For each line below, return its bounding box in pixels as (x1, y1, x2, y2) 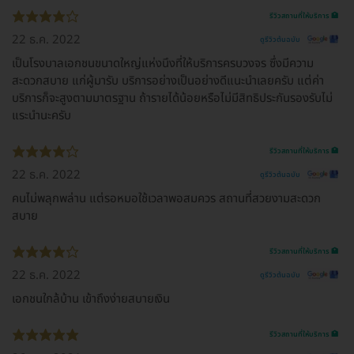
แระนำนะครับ (12, 107, 71, 125)
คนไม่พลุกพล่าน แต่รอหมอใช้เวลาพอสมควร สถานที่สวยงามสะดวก (12, 190, 321, 208)
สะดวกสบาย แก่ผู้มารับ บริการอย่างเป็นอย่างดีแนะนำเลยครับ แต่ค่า (12, 72, 324, 90)
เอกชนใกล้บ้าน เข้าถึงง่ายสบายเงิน (12, 290, 170, 308)
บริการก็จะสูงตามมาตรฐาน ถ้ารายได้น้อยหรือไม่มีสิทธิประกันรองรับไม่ (12, 89, 333, 107)
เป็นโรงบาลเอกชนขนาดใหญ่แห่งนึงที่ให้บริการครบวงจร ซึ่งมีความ (12, 55, 314, 73)
